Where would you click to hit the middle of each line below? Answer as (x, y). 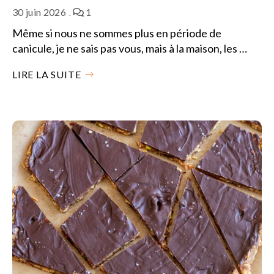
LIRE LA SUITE (47, 74)
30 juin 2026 (39, 12)
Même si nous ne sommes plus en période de (117, 33)
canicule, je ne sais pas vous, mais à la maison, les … (130, 48)
